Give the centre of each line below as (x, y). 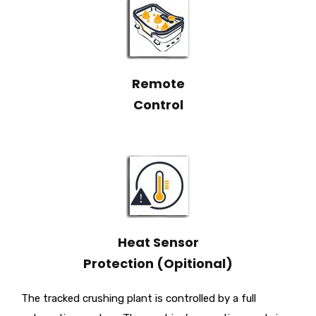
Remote (158, 84)
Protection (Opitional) (158, 264)
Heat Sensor (158, 243)
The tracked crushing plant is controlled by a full (139, 299)
